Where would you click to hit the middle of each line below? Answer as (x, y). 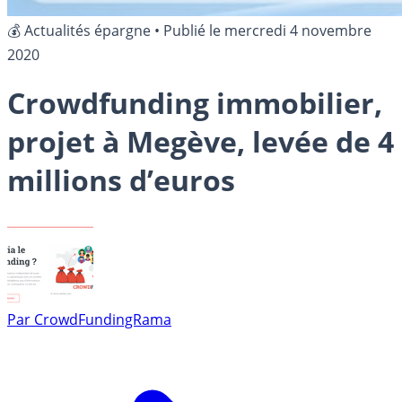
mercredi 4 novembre (298, 31)
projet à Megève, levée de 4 (201, 142)
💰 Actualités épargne (79, 31)
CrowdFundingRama (103, 319)
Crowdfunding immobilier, (195, 103)
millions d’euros (121, 180)
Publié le (194, 31)
